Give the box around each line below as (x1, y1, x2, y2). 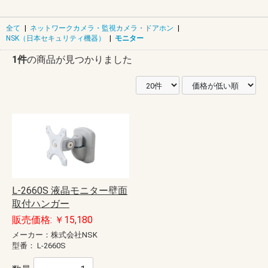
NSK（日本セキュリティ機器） (6, 33, 105, 42)
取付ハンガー (12, 198, 69, 210)
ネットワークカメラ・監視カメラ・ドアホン (30, 23, 173, 32)
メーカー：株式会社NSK (12, 230, 98, 240)
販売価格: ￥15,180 (12, 214, 93, 226)
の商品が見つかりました (27, 53, 132, 65)
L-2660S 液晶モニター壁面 (12, 185, 127, 197)
